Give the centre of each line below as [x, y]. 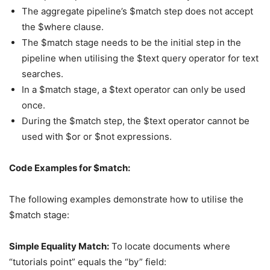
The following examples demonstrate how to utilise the [126, 199]
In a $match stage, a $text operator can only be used [133, 89]
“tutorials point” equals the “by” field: [88, 262]
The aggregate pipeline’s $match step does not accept [137, 11]
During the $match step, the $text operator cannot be [136, 121]
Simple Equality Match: [59, 246]
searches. [42, 74]
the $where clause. [63, 27]
